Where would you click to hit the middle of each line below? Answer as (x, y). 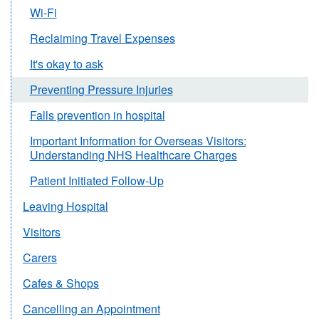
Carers (40, 257)
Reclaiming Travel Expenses (102, 38)
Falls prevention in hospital (97, 115)
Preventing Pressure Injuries (101, 89)
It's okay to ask (66, 64)
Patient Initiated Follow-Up (96, 181)
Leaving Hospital (66, 206)
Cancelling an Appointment (91, 309)
